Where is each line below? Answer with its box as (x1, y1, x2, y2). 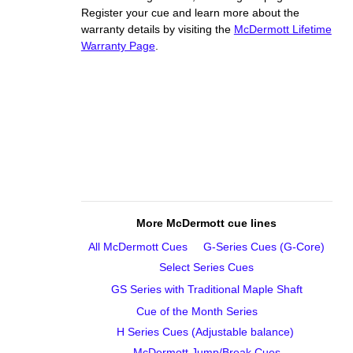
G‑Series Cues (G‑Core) (203, 240, 325, 254)
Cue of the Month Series (136, 305, 258, 318)
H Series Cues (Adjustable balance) (116, 325, 294, 339)
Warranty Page (80, 39, 155, 53)
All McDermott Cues (88, 240, 188, 254)
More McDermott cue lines (136, 217, 277, 230)
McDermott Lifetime (233, 23, 332, 36)
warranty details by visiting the (80, 23, 234, 36)
